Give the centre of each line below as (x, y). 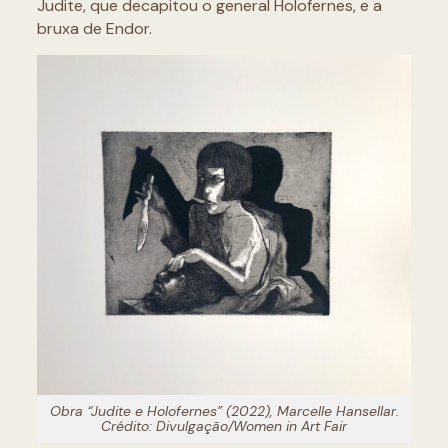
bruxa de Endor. (96, 29)
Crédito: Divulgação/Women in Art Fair (224, 425)
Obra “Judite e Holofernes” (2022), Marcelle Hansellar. (224, 410)
